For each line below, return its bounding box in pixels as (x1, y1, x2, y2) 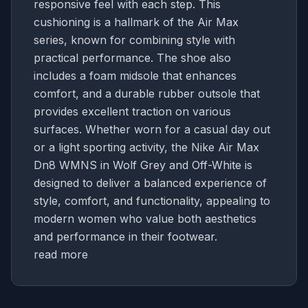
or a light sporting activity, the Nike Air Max (34, 140, 259, 154)
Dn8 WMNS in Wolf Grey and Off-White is (34, 157, 252, 172)
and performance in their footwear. (34, 229, 217, 243)
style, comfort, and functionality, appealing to (34, 193, 270, 208)
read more (34, 247, 88, 261)
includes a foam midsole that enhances (34, 68, 236, 82)
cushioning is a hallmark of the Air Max (34, 14, 239, 29)
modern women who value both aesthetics (34, 211, 256, 225)
